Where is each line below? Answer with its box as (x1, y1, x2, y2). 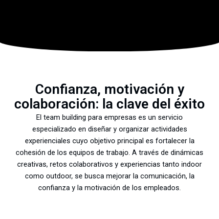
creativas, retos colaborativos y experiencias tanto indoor (17, 159, 202, 169)
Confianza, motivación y (35, 81, 184, 97)
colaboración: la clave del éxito (14, 95, 205, 112)
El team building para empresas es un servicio (36, 112, 183, 122)
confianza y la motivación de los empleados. (38, 183, 181, 192)
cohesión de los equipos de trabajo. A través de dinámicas (16, 148, 203, 157)
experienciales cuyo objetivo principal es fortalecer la (24, 136, 195, 145)
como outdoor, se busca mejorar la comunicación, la (24, 171, 195, 180)
